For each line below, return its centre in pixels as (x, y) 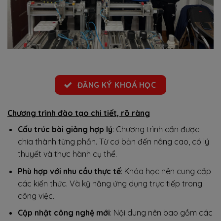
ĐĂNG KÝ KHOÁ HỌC (117, 85)
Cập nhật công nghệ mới (64, 213)
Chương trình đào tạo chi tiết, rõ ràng (79, 113)
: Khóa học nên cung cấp (166, 171)
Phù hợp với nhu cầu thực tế (69, 171)
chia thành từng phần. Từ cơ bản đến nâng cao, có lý (113, 142)
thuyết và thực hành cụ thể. (67, 154)
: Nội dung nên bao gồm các (161, 213)
